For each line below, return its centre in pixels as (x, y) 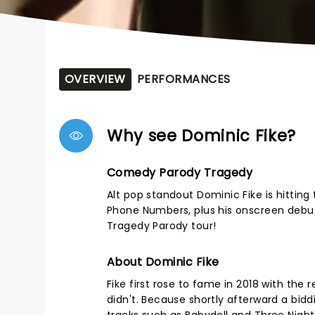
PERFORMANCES (184, 79)
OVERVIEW (95, 79)
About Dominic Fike (163, 262)
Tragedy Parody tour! (162, 226)
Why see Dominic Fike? (202, 136)
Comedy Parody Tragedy (180, 173)
